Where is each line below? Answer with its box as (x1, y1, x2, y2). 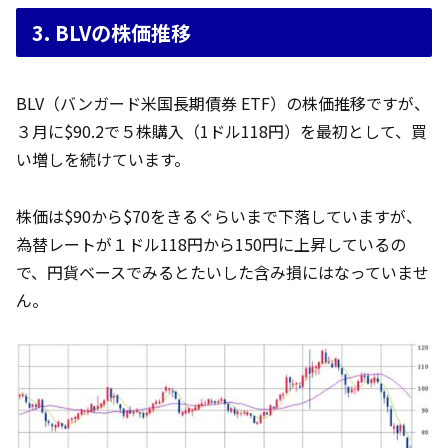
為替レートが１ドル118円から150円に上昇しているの (16, 231, 406, 256)
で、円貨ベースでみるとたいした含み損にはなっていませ (16, 259, 429, 284)
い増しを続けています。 (16, 147, 190, 172)
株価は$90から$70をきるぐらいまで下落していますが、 (16, 203, 422, 228)
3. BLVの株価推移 (32, 17, 191, 47)
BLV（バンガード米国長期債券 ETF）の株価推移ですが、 (16, 91, 430, 116)
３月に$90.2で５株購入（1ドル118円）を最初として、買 (16, 119, 427, 144)
